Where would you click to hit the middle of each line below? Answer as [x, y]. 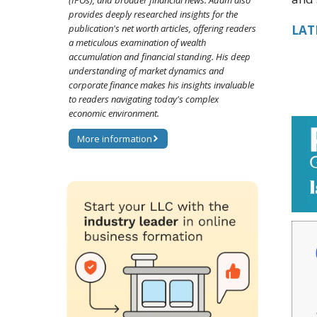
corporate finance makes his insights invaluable [161, 85]
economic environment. [114, 114]
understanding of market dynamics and [146, 71]
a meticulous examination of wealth [137, 43]
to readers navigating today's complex [144, 99]
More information [115, 139]
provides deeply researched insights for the [153, 15]
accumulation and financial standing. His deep [160, 57]
